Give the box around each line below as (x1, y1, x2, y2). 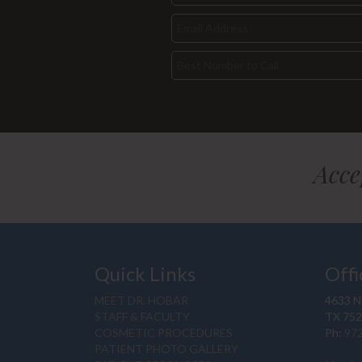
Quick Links (95, 262, 196, 286)
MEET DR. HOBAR (95, 293, 188, 308)
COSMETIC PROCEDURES (95, 326, 233, 340)
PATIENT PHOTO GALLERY (95, 342, 238, 356)
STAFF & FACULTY (95, 309, 190, 324)
